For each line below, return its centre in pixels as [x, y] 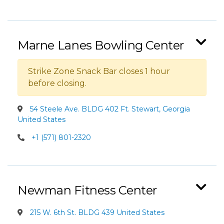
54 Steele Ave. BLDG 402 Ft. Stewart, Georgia [109, 109]
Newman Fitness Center [87, 190]
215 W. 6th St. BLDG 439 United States [96, 212]
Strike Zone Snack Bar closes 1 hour [99, 71]
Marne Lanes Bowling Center [101, 45]
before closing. [57, 83]
